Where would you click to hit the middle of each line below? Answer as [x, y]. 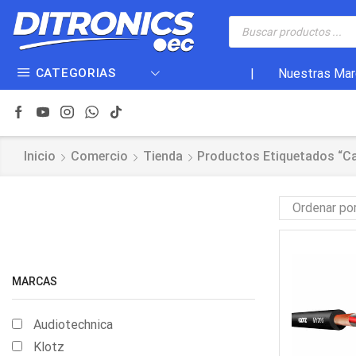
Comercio [99, 157]
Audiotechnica [73, 324]
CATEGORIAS [75, 74]
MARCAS [35, 282]
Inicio [39, 157]
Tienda [163, 157]
